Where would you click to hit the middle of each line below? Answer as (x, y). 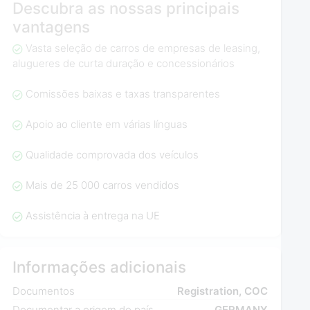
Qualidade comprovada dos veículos (112, 155)
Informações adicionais (100, 266)
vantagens (52, 26)
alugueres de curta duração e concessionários (124, 64)
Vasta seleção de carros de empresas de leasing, (143, 48)
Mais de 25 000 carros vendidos (102, 185)
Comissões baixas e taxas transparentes (122, 94)
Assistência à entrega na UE (92, 216)
